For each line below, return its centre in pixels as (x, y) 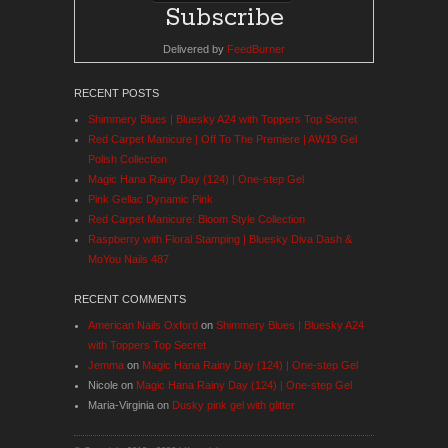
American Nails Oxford (143, 325)
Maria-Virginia (121, 405)
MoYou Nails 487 (128, 259)
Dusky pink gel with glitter (233, 405)
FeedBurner (256, 49)
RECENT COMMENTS (130, 299)
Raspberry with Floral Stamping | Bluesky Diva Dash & (220, 239)
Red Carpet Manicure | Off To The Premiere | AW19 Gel (222, 139)
